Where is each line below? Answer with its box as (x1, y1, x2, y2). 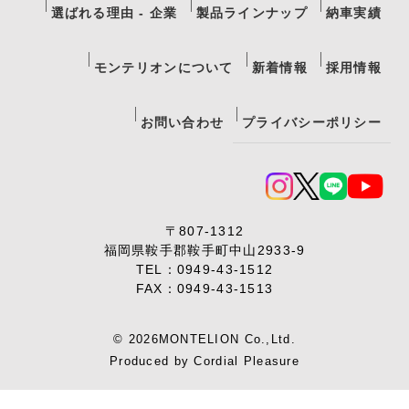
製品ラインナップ (195, 5, 308, 21)
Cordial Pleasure (194, 354, 299, 369)
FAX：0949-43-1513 (135, 281, 274, 297)
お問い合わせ (140, 115, 225, 131)
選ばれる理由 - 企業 (50, 5, 178, 21)
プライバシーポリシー (242, 115, 382, 131)
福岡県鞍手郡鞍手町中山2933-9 (103, 243, 306, 258)
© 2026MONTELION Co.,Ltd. (113, 332, 296, 347)
